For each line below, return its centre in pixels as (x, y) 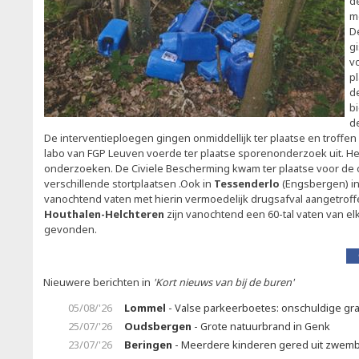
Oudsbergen (158, 326)
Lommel (145, 308)
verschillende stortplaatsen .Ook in (129, 184)
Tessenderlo (247, 184)
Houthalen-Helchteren (104, 214)
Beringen (148, 345)
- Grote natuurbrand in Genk (261, 326)
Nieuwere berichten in (98, 282)
